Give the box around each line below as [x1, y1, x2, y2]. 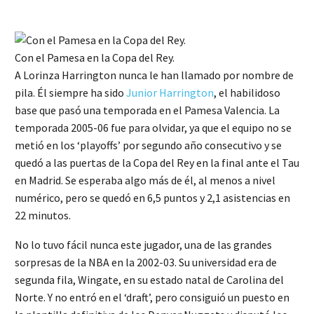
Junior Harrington [126, 85, 214, 100]
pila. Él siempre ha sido [15, 85, 126, 100]
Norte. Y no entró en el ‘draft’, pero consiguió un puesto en [15, 290, 289, 305]
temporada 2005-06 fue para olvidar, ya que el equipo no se [15, 120, 292, 135]
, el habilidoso [214, 85, 280, 100]
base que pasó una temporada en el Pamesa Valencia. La [15, 102, 280, 117]
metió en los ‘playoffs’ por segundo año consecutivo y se [15, 137, 282, 152]
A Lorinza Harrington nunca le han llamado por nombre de [15, 67, 294, 82]
